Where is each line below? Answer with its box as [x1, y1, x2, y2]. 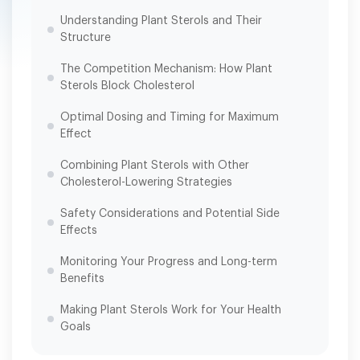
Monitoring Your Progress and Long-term [60, 256, 277, 268]
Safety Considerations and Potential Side [60, 208, 280, 219]
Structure [60, 32, 111, 43]
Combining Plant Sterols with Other [60, 160, 249, 171]
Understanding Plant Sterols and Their [60, 15, 262, 27]
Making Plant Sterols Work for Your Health [60, 305, 281, 316]
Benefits [60, 273, 104, 284]
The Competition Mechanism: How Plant [60, 63, 272, 75]
